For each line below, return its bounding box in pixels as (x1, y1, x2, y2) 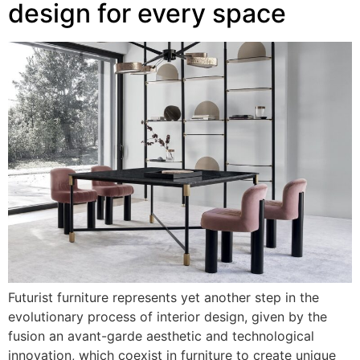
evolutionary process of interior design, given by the (8, 309, 327, 325)
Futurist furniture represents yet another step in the (8, 289, 319, 306)
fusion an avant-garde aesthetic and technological (8, 328, 314, 345)
